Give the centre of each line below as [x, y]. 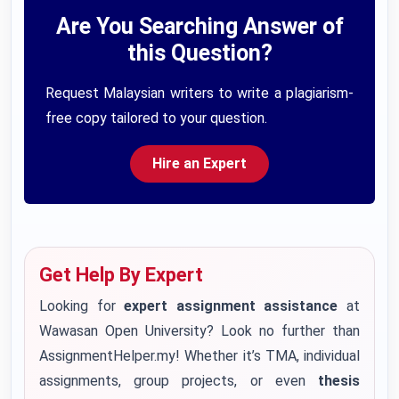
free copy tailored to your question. [156, 118]
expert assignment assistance [231, 306]
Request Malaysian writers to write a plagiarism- [199, 93]
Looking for [82, 306]
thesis [339, 381]
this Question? [199, 53]
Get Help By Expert [121, 275]
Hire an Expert [199, 163]
